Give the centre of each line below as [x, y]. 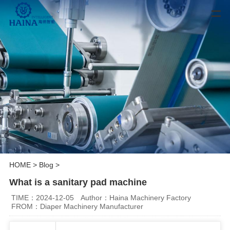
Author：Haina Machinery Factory [136, 197]
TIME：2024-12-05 [43, 197]
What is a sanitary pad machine [78, 182]
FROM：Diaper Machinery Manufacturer [78, 206]
